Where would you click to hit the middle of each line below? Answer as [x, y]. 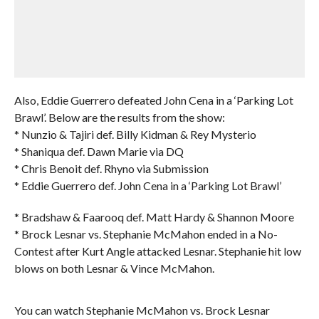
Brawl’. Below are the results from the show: [119, 117]
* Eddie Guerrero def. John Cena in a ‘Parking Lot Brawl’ [147, 185]
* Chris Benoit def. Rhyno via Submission [111, 168]
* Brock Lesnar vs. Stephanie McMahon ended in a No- [146, 234]
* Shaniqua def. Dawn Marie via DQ [99, 151]
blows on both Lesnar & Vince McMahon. [114, 268]
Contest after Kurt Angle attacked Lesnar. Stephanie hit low [157, 251]
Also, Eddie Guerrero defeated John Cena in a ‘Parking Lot [153, 100]
